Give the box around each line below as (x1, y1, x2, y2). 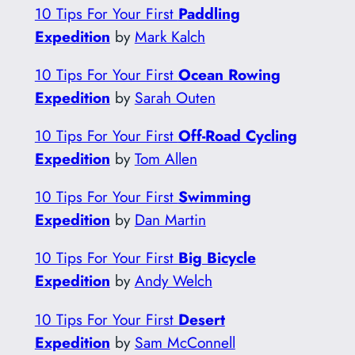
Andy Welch (134, 269, 212, 292)
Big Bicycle (177, 246, 256, 269)
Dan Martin (134, 208, 206, 231)
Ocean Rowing (177, 63, 281, 86)
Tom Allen (134, 147, 197, 170)
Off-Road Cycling (177, 124, 297, 147)
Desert (177, 307, 225, 330)
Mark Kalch (134, 25, 205, 48)
